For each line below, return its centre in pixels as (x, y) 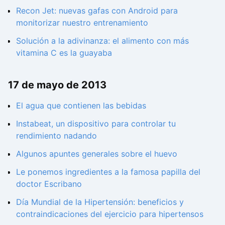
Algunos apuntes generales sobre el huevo (97, 154)
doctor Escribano (49, 184)
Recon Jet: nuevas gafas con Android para (97, 10)
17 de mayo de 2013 (57, 85)
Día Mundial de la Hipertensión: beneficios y (100, 202)
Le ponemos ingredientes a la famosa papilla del (108, 172)
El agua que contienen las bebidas (81, 106)
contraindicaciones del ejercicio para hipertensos (110, 214)
